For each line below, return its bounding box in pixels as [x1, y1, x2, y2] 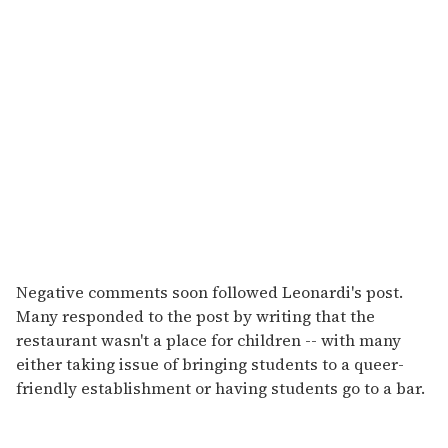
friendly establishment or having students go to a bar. [16, 377, 425, 400]
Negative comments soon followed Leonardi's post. [16, 281, 403, 304]
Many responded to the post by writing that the [16, 305, 375, 328]
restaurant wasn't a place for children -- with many [16, 329, 401, 352]
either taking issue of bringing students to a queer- [16, 353, 404, 376]
